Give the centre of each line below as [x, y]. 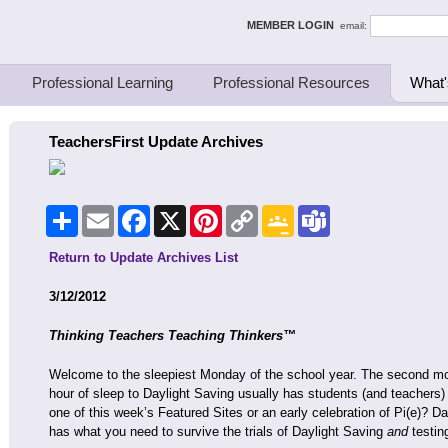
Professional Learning [102, 82]
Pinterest [248, 213]
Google [314, 213]
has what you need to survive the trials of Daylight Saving [218, 431]
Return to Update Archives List [143, 257]
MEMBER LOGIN [293, 24]
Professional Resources [291, 82]
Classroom [325, 229]
